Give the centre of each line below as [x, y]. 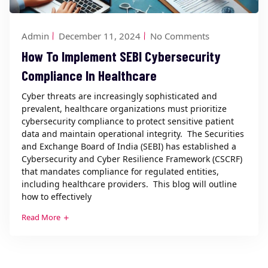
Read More [42, 217]
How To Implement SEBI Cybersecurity [121, 57]
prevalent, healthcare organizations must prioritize [124, 109]
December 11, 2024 [100, 36]
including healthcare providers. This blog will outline [129, 184]
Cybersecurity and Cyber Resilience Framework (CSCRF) [132, 159]
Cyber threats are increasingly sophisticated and [119, 96]
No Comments [180, 36]
